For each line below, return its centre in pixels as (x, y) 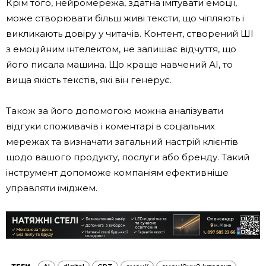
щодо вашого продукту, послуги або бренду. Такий (128, 157)
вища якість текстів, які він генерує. (89, 80)
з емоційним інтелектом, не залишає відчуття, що (121, 49)
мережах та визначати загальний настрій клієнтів (122, 141)
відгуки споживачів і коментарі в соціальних (110, 126)
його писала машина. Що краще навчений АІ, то (119, 64)
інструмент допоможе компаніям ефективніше (117, 172)
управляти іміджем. (52, 188)
